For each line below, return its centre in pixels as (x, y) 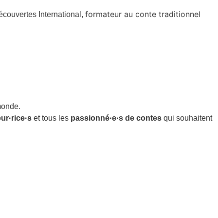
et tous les (51, 118)
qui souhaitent (187, 118)
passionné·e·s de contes (116, 118)
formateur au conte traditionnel (143, 14)
